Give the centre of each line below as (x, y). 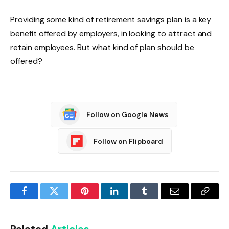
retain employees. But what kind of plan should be (102, 48)
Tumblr (157, 199)
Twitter (67, 199)
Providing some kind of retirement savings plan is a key (111, 20)
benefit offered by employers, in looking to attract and (111, 34)
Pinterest (100, 199)
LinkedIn (131, 199)
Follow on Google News (128, 114)
